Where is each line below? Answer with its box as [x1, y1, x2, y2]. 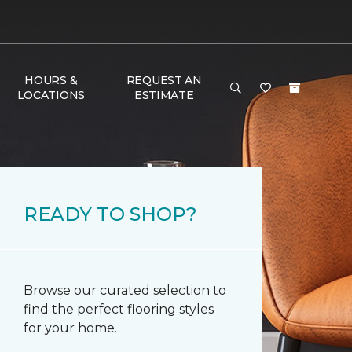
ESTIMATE [134, 88, 194, 102]
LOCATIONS [16, 88, 86, 102]
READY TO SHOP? [24, 203, 197, 225]
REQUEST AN [126, 73, 202, 87]
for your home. [24, 321, 117, 335]
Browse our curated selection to [24, 283, 226, 298]
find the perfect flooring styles [24, 302, 214, 317]
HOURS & [24, 73, 78, 87]
